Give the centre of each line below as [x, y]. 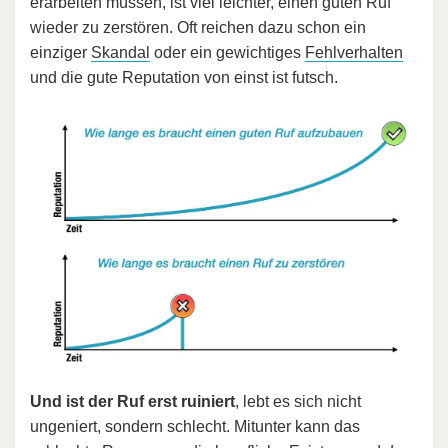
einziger [60, 53]
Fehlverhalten [354, 53]
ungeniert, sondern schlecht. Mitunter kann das [195, 426]
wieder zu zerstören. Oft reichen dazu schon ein [198, 28]
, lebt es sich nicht [298, 401]
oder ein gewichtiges [227, 53]
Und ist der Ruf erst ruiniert [132, 401]
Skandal [120, 53]
